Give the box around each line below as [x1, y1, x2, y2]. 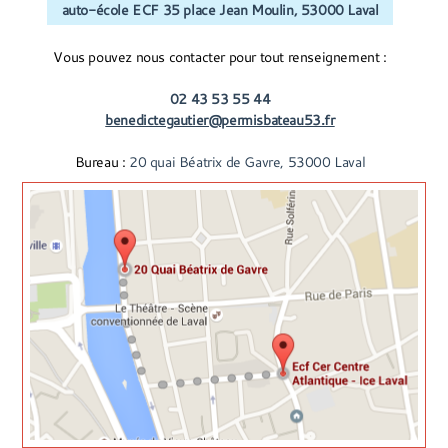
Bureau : [74, 152, 130, 172]
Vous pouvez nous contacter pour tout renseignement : [53, 47, 387, 67]
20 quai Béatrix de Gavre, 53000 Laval [129, 152, 366, 172]
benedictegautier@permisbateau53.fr [105, 110, 335, 130]
